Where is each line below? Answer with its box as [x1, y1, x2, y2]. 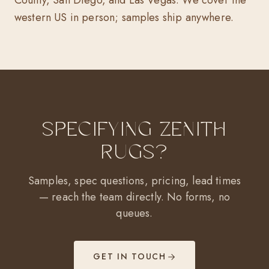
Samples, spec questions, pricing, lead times [28, 173, 241, 189]
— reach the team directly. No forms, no [38, 189, 231, 205]
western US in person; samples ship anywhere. [14, 10, 234, 25]
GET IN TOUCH [93, 250, 166, 262]
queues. [116, 205, 153, 221]
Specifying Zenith [41, 119, 228, 139]
